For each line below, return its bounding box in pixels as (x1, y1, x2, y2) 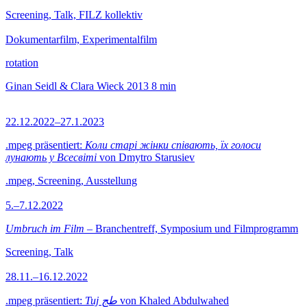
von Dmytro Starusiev (97, 151, 195, 163)
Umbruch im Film (5, 223, 84, 234)
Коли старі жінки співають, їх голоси (85, 139, 261, 151)
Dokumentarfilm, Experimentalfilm (5, 34, 157, 45)
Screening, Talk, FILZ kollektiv (5, 9, 143, 21)
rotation (5, 57, 38, 69)
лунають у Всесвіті (5, 151, 97, 163)
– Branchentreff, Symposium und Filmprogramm (84, 223, 298, 234)
